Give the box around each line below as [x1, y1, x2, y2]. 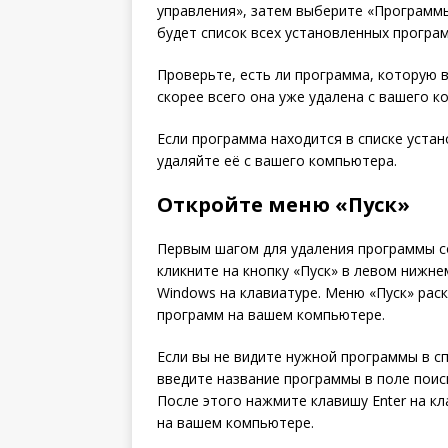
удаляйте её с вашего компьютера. [157, 151, 397, 171]
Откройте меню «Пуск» [157, 191, 410, 219]
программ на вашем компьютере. [157, 305, 385, 325]
